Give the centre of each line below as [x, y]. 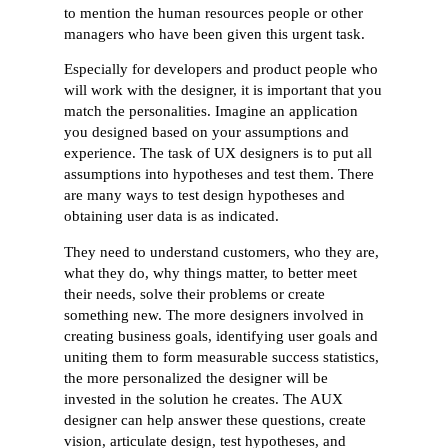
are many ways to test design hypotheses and [205, 195]
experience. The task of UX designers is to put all [218, 153]
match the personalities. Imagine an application [211, 111]
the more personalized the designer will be [196, 377]
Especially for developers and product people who [221, 69]
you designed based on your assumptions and [207, 132]
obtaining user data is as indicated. [172, 216]
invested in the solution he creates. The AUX [204, 398]
